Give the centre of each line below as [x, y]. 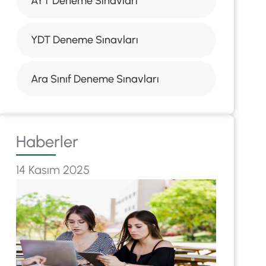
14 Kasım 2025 [53, 170]
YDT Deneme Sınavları [84, 40]
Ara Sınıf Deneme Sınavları [95, 79]
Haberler [47, 142]
